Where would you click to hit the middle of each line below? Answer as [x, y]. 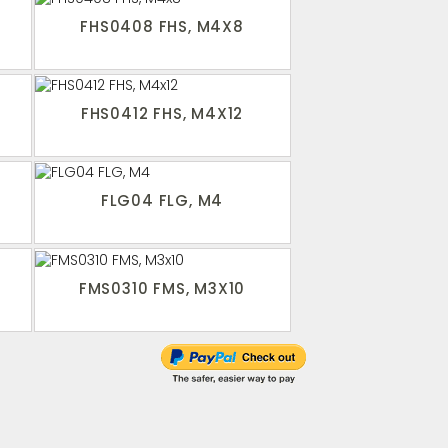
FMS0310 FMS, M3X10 [162, 288]
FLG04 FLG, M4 [162, 201]
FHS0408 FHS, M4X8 [162, 27]
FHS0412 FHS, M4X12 [162, 114]
